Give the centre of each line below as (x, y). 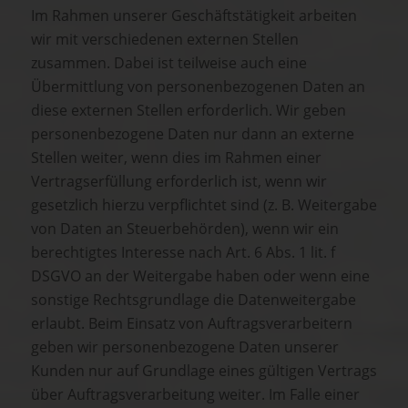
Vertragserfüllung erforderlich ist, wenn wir (179, 182)
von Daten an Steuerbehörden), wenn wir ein (185, 229)
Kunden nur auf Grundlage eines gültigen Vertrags (204, 371)
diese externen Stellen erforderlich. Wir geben (189, 111)
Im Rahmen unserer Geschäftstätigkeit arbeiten (194, 16)
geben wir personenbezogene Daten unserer (185, 347)
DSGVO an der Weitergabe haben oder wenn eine (200, 276)
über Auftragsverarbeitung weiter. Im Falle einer (195, 395)
